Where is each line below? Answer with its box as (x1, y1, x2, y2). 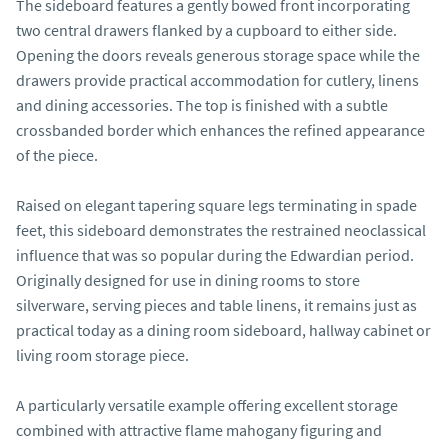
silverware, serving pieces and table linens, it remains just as (16, 295, 417, 315)
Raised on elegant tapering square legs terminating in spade (16, 195, 417, 215)
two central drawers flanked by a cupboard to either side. (16, 20, 397, 40)
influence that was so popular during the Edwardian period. (16, 245, 414, 265)
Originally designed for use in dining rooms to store (16, 270, 360, 290)
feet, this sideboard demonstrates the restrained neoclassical (16, 220, 426, 240)
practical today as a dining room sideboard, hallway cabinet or (16, 320, 431, 340)
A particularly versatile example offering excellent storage (16, 395, 398, 415)
